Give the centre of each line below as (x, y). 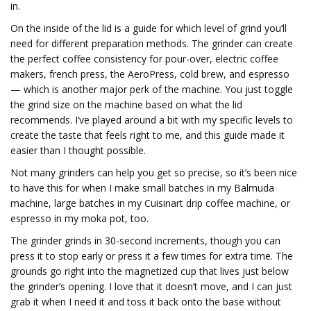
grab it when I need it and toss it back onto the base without (146, 302)
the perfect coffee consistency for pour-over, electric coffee (144, 59)
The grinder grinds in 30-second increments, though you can (145, 241)
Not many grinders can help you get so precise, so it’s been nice (154, 173)
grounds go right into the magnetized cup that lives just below (150, 271)
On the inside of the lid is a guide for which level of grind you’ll (149, 28)
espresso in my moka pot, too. (79, 218)
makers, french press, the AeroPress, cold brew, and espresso (150, 74)
